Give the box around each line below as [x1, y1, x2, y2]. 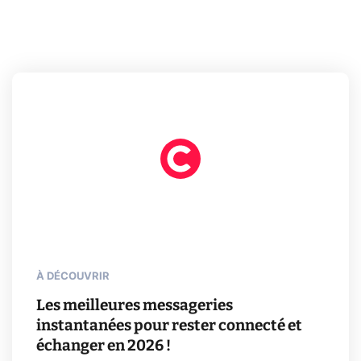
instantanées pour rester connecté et [36, 315, 302, 334]
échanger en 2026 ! [36, 335, 171, 355]
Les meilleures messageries [36, 295, 233, 314]
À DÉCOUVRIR [36, 271, 110, 282]
